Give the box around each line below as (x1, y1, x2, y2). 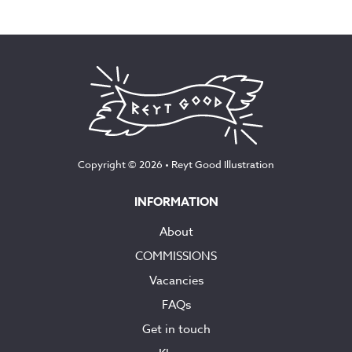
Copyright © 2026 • (78, 156, 171, 171)
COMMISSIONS (135, 247, 217, 265)
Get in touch (141, 320, 211, 338)
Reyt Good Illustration (171, 156, 274, 171)
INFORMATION (134, 192, 218, 210)
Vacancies (148, 271, 203, 289)
